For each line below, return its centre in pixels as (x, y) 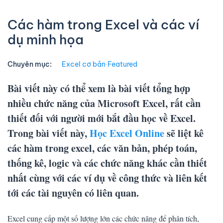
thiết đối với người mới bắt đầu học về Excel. (102, 118)
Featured (122, 64)
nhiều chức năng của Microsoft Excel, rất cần (104, 103)
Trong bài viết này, (49, 133)
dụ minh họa (46, 39)
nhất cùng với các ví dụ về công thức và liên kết (107, 178)
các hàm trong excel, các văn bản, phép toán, (102, 148)
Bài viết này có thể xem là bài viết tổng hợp (99, 88)
